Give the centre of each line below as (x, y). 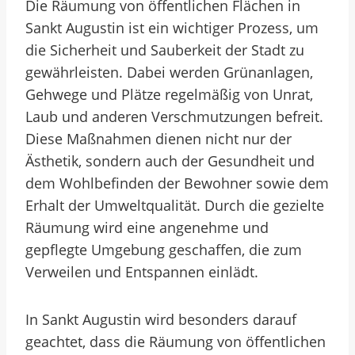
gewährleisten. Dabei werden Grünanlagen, (169, 72)
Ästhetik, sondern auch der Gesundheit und (170, 161)
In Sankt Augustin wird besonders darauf (161, 319)
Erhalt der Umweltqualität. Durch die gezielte (175, 205)
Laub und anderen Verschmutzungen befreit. (174, 116)
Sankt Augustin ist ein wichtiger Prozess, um (172, 28)
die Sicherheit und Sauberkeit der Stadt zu (165, 50)
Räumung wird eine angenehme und (147, 227)
